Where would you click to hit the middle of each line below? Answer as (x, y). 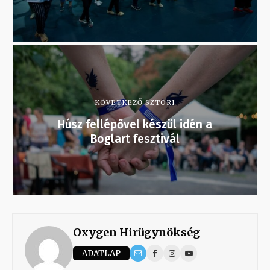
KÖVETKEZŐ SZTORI (135, 103)
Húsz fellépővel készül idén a (135, 125)
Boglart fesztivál (135, 139)
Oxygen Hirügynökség (137, 233)
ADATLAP (101, 253)
